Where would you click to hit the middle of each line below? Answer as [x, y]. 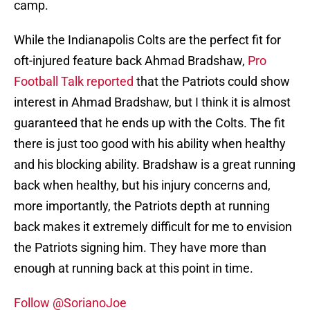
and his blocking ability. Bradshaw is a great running [155, 165]
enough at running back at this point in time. [134, 268]
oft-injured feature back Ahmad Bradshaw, [131, 61]
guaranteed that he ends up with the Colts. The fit [149, 123]
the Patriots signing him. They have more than [140, 248]
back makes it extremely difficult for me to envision [153, 227]
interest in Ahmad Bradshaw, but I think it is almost [152, 102]
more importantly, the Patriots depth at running [142, 206]
